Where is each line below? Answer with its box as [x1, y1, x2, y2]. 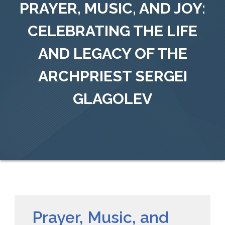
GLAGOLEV [73, 89, 152, 107]
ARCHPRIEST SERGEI [38, 67, 187, 85]
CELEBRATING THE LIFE [28, 22, 197, 40]
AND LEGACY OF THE [38, 44, 187, 62]
